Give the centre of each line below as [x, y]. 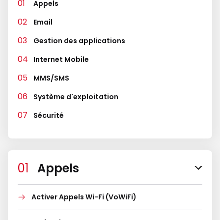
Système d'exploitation [76, 97]
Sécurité [49, 115]
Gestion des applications [79, 41]
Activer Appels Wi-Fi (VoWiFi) [84, 197]
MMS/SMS [51, 78]
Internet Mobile [61, 59]
